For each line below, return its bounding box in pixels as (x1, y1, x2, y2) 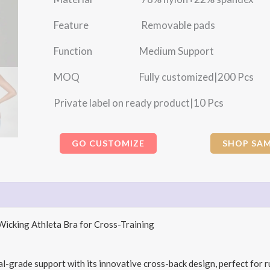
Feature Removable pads (53, 19, 215, 31)
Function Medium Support (53, 45, 214, 57)
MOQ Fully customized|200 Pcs (53, 71, 254, 83)
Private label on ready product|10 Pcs (53, 96, 224, 109)
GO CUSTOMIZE (71, 138, 145, 148)
